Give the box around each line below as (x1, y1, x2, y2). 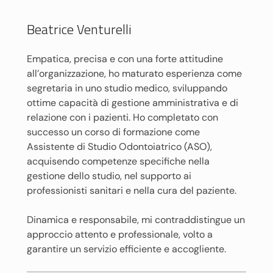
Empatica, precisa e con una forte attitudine (27, 52, 223, 65)
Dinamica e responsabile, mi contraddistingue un (27, 213, 245, 226)
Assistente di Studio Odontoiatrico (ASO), (27, 140, 212, 153)
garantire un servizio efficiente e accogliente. (27, 243, 226, 255)
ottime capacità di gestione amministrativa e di (27, 96, 238, 109)
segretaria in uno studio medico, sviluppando (27, 82, 227, 94)
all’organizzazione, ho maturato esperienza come (27, 67, 242, 80)
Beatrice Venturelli (27, 19, 132, 40)
